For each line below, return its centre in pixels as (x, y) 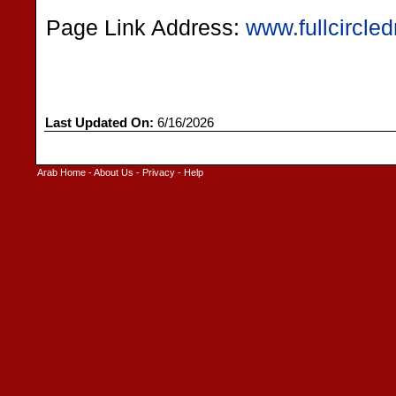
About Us (114, 172)
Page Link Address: (146, 28)
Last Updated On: (99, 123)
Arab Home (61, 172)
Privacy (159, 172)
